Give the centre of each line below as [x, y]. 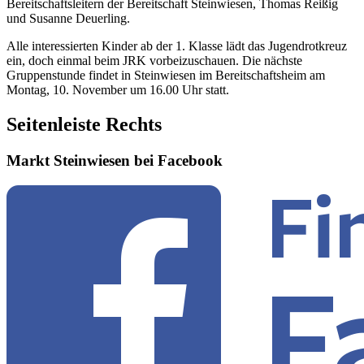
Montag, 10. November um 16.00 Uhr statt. [119, 90]
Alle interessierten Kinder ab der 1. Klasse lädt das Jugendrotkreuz [177, 46]
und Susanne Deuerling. [68, 19]
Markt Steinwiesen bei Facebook [115, 161]
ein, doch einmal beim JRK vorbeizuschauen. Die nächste [154, 61]
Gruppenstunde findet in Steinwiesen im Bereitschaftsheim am [166, 76]
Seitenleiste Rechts [84, 125]
